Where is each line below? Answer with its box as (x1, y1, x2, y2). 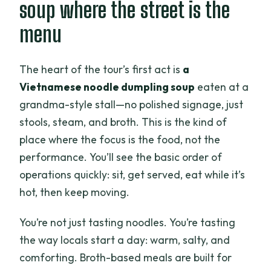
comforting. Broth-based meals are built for (19, 250, 232, 265)
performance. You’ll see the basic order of (19, 150, 223, 165)
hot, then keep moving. (19, 185, 130, 200)
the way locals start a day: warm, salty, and (19, 233, 230, 247)
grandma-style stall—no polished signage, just (19, 97, 244, 112)
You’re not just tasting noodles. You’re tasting (19, 215, 236, 230)
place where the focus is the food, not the (19, 132, 221, 147)
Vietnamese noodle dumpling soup (19, 80, 195, 94)
